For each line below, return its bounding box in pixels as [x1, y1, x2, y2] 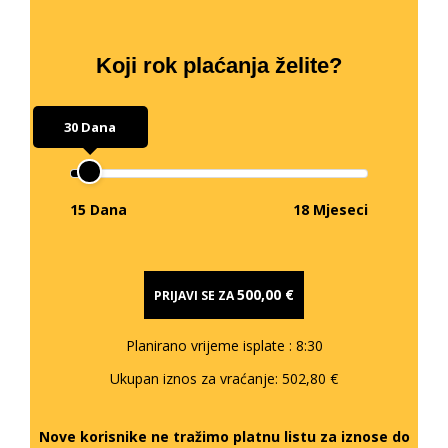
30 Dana [64, 118, 117, 137]
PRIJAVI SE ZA [154, 287, 237, 305]
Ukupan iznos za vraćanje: [110, 369, 282, 389]
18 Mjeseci [293, 200, 368, 220]
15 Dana [70, 200, 127, 220]
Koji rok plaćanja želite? [96, 53, 342, 79]
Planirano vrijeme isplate [125, 336, 289, 356]
